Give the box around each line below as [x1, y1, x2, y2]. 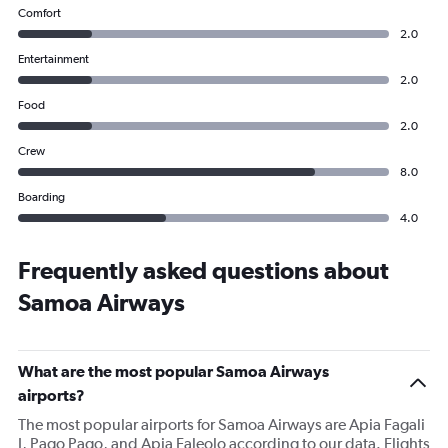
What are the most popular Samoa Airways [18, 361, 329, 380]
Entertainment [18, 51, 89, 66]
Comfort [18, 5, 61, 20]
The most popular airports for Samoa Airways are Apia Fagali [18, 414, 425, 434]
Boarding [18, 189, 65, 204]
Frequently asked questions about [18, 255, 389, 284]
